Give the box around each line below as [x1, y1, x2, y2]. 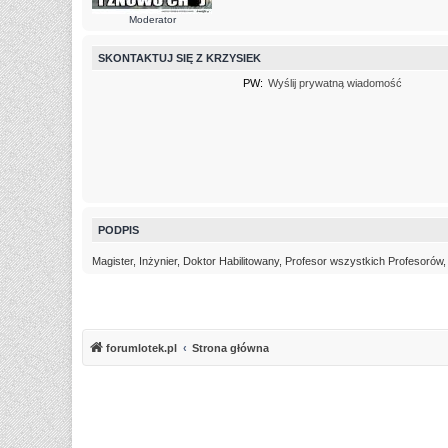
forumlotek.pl [106, 342, 177, 355]
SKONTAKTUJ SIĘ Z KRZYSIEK [98, 52, 261, 65]
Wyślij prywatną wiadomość [267, 76, 402, 89]
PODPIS [98, 223, 139, 236]
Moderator [128, 14, 176, 26]
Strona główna [192, 342, 269, 355]
